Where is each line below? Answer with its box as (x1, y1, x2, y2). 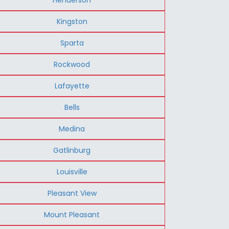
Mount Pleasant (44, 209, 100, 220)
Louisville (56, 166, 87, 177)
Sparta (60, 37, 84, 48)
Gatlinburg (53, 145, 91, 155)
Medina (59, 123, 85, 134)
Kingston (56, 16, 87, 27)
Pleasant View (47, 188, 97, 198)
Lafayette (54, 80, 89, 91)
